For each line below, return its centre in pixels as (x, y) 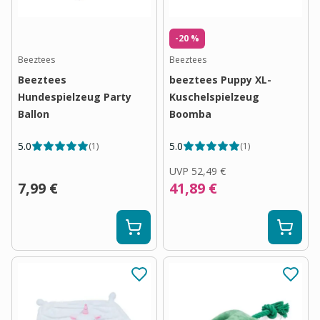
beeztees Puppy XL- (220, 80)
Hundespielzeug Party (75, 97)
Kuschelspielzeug (214, 97)
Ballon (34, 114)
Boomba (190, 114)
